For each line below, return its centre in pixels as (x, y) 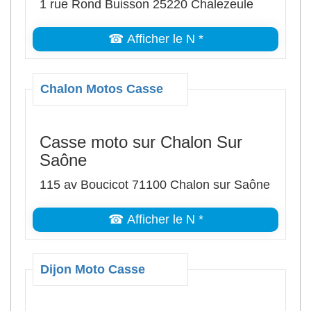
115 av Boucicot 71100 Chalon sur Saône (155, 185)
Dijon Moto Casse (93, 269)
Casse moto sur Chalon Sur (141, 142)
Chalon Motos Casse (102, 89)
